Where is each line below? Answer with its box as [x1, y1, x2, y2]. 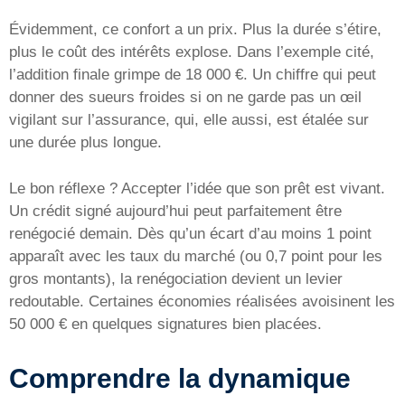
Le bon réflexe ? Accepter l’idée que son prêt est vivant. [9, 179, 385, 197]
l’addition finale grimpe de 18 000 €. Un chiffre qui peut [9, 66, 376, 84]
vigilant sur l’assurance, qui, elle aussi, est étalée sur [9, 111, 369, 129]
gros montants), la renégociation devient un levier [9, 269, 343, 287]
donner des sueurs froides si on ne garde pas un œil [9, 89, 362, 107]
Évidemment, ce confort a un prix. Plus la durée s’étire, [9, 21, 381, 39]
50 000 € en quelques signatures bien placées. [9, 315, 322, 333]
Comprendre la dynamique [9, 363, 351, 394]
